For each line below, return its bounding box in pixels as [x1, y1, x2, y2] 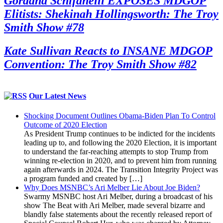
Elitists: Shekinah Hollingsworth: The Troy [4, 7, 219, 21]
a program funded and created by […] [24, 174, 142, 183]
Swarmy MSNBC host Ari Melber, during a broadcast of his [24, 192, 213, 201]
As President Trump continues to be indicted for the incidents [24, 129, 215, 138]
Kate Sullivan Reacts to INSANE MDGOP [4, 44, 213, 58]
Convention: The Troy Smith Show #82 [4, 58, 197, 71]
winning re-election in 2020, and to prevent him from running [24, 156, 217, 165]
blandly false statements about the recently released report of [24, 210, 212, 219]
